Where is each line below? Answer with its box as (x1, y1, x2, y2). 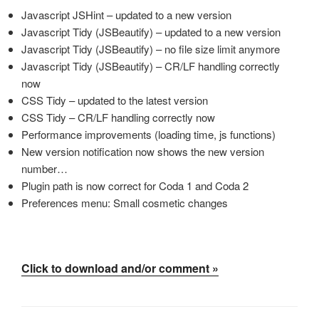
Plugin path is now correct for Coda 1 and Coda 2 (21, 178, 249, 194)
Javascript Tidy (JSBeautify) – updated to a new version (21, 24, 281, 40)
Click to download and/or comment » (21, 259, 219, 276)
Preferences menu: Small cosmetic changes (21, 195, 228, 211)
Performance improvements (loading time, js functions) (21, 127, 276, 142)
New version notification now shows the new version (21, 144, 264, 159)
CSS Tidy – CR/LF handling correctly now (21, 110, 215, 125)
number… (21, 161, 68, 177)
